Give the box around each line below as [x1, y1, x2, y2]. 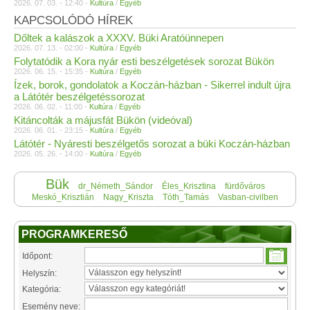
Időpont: [22, 251, 53, 261]
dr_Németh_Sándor [77, 181, 153, 191]
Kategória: [22, 284, 61, 294]
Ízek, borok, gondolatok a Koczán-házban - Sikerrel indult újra [14, 79, 291, 91]
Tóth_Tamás [163, 192, 209, 202]
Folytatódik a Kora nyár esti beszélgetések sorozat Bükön [14, 55, 274, 67]
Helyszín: [22, 268, 57, 278]
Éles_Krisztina [161, 181, 216, 191]
